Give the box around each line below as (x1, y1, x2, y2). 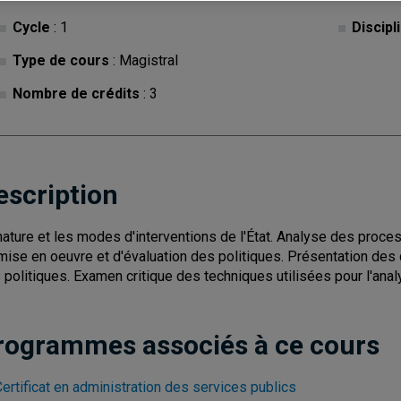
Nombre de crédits (13, 85, 140, 102)
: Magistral (109, 52, 178, 69)
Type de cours (13, 52, 109, 69)
